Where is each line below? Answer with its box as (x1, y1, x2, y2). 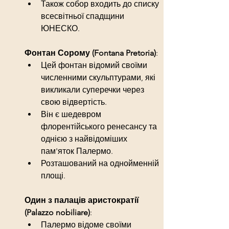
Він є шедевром (41, 109, 103, 119)
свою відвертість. (41, 97, 107, 107)
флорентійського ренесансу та (41, 121, 159, 131)
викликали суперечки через (41, 84, 146, 95)
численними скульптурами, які (41, 72, 157, 82)
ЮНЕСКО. (41, 23, 80, 33)
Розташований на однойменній (41, 158, 161, 168)
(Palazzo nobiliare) (25, 207, 90, 217)
